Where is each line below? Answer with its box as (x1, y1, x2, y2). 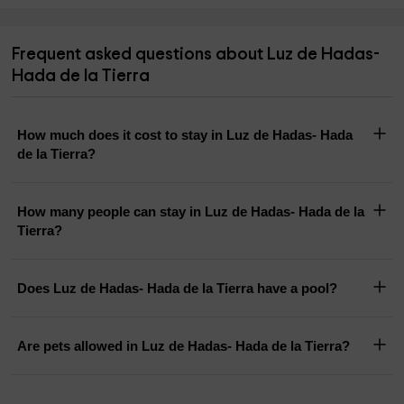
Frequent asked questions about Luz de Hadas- (12, 46, 381, 64)
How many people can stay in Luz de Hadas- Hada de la (17, 204, 365, 220)
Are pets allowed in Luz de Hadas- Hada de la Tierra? (17, 338, 351, 354)
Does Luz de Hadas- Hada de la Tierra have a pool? (17, 280, 338, 297)
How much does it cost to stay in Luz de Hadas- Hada (17, 127, 353, 143)
